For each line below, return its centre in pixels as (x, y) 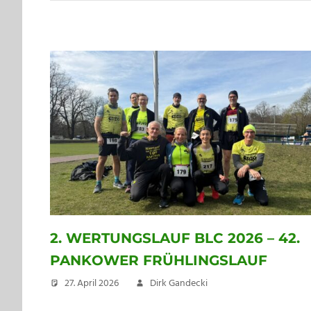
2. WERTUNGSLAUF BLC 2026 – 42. (175, 238)
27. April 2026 (92, 284)
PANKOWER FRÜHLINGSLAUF (159, 261)
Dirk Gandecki (179, 284)
